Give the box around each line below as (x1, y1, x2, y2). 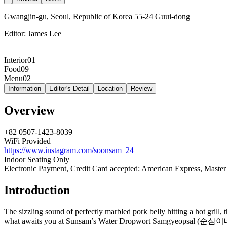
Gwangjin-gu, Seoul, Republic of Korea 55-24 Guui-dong (4, 12, 190, 21)
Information (8, 84, 41, 92)
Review (131, 84, 152, 92)
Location (98, 84, 123, 92)
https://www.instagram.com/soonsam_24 (4, 145, 134, 155)
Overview (4, 103, 55, 117)
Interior (4, 55, 27, 64)
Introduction (4, 183, 70, 197)
